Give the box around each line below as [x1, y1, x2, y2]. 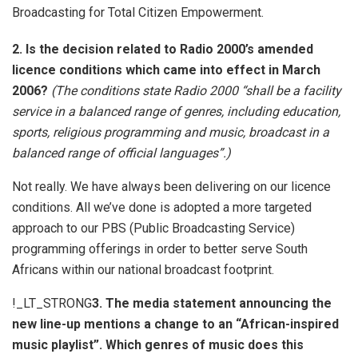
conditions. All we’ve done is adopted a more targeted [12, 199, 312, 215]
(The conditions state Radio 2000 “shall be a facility [48, 82, 341, 98]
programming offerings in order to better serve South [12, 241, 308, 257]
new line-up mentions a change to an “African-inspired [12, 316, 339, 332]
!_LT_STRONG [12, 295, 92, 311]
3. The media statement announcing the [92, 295, 332, 311]
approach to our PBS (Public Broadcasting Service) [12, 220, 295, 236]
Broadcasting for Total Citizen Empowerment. [12, 4, 264, 20]
